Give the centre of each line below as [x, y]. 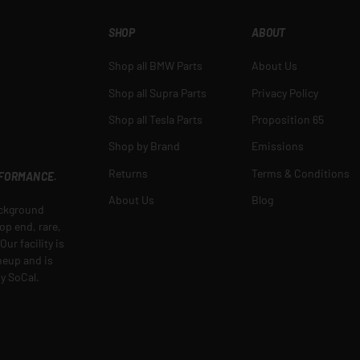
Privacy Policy [285, 92]
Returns [128, 173]
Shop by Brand [144, 146]
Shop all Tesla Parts [155, 120]
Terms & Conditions [301, 173]
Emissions [278, 146]
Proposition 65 [288, 120]
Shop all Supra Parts [157, 92]
